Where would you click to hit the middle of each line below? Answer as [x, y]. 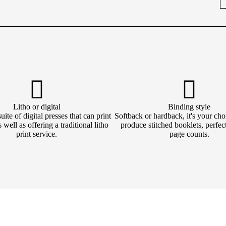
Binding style [189, 107]
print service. [37, 134]
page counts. [189, 134]
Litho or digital [37, 107]
